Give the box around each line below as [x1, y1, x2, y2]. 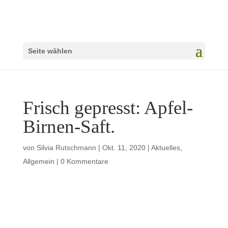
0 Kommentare [60, 157, 108, 165]
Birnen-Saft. [22, 116, 115, 137]
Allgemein [22, 157, 54, 165]
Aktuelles [151, 144, 180, 152]
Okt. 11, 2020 [102, 144, 146, 152]
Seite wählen [27, 47, 72, 55]
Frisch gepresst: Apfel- [22, 97, 193, 118]
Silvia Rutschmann [36, 144, 96, 152]
